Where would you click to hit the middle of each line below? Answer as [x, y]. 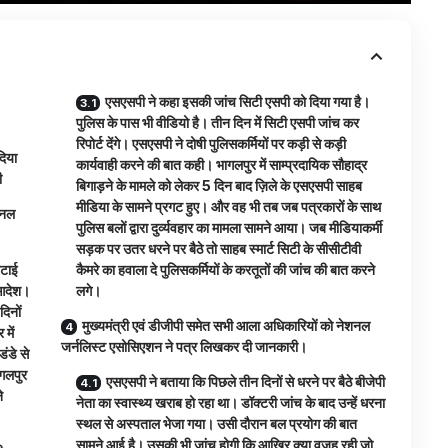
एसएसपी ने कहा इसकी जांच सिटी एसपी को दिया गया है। [238, 102]
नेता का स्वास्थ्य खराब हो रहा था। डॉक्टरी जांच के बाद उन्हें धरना [231, 403]
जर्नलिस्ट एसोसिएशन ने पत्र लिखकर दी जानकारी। [184, 347]
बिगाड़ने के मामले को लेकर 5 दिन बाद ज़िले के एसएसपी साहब [219, 186]
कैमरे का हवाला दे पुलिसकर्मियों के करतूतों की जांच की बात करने [226, 270]
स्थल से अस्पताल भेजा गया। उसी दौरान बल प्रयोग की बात [217, 424]
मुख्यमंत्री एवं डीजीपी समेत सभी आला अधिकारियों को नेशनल [226, 326]
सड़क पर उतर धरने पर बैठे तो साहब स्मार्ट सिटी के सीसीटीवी [219, 249]
